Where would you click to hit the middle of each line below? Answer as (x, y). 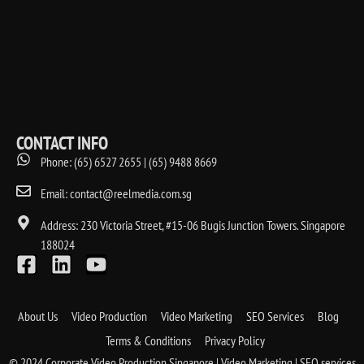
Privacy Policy (235, 340)
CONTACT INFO (62, 142)
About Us (38, 316)
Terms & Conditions (149, 340)
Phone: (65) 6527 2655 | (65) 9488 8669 (128, 161)
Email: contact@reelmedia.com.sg (116, 193)
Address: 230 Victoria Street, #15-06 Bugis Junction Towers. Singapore (193, 225)
